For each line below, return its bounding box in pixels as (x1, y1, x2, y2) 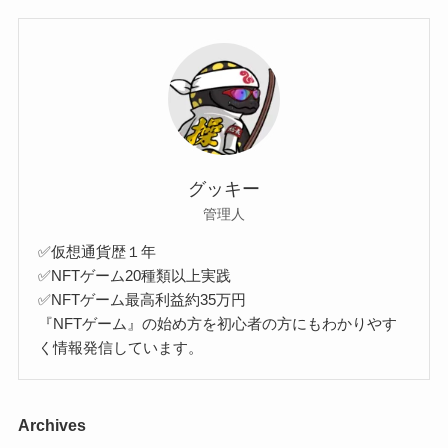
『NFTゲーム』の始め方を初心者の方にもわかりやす (38, 315, 398, 333)
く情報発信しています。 (38, 339, 204, 357)
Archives (17, 415, 86, 434)
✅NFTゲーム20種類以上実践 (38, 267, 232, 285)
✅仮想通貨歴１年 (38, 243, 157, 261)
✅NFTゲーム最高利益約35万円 (38, 291, 247, 309)
